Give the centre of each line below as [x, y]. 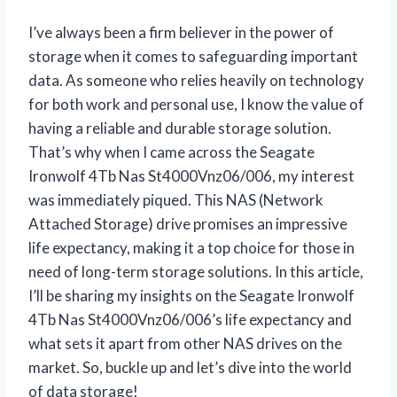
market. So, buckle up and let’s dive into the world [190, 367]
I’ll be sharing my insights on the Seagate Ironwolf [191, 295]
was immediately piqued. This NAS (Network [176, 199]
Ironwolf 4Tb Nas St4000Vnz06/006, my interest [191, 175]
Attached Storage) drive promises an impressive [188, 223]
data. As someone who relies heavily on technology [196, 80]
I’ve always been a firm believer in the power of [181, 32]
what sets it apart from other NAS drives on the [185, 343]
